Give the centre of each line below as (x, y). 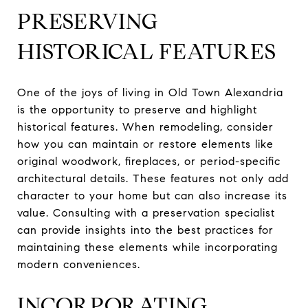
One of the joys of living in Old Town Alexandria (150, 92)
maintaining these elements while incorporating (147, 247)
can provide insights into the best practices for (145, 230)
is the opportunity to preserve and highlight (137, 109)
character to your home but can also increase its (152, 195)
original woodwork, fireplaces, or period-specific (149, 161)
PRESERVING (88, 21)
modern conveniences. (79, 264)
